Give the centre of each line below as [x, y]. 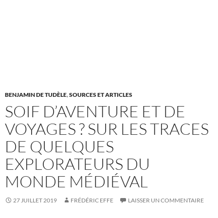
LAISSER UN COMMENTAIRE [166, 200]
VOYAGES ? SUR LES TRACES [107, 129]
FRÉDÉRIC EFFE [92, 200]
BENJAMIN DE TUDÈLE [36, 95]
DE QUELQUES [59, 146]
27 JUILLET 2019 [35, 200]
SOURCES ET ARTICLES [101, 95]
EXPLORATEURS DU [77, 164]
